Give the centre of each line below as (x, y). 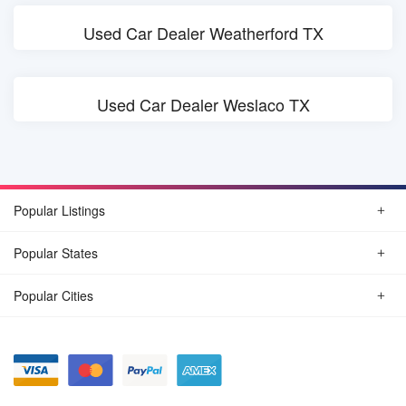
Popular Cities (53, 295)
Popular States (56, 253)
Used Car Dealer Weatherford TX (203, 33)
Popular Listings (59, 210)
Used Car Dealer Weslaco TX (203, 104)
